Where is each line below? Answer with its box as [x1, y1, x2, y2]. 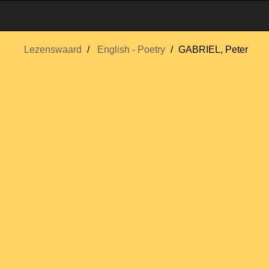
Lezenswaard [23, 44, 82, 55]
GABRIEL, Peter [178, 44, 248, 55]
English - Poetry [97, 44, 165, 55]
